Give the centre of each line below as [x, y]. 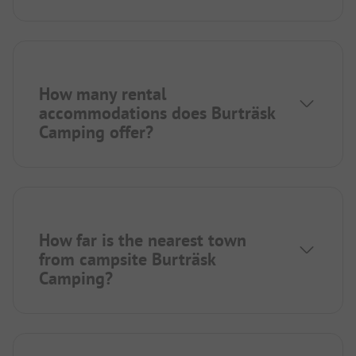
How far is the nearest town [143, 240]
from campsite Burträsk [127, 259]
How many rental [103, 94]
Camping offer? [96, 132]
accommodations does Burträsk [157, 113]
